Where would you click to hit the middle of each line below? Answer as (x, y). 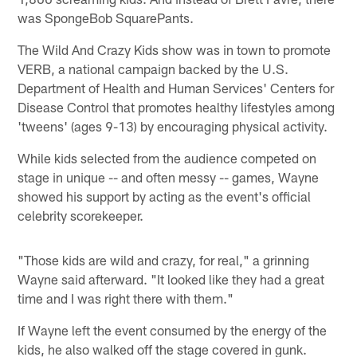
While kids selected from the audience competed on (167, 157)
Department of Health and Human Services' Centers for (176, 87)
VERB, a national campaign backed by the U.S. (153, 68)
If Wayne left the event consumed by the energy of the (173, 330)
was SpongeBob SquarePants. (106, 17)
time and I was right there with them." (126, 298)
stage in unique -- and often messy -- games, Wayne (169, 177)
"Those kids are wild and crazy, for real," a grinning (164, 259)
